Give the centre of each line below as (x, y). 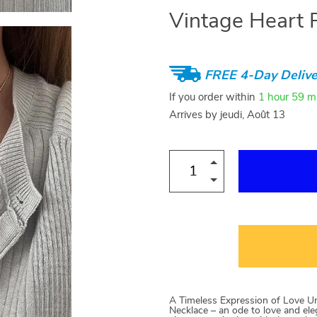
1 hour (273, 97)
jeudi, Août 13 (253, 115)
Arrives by (195, 115)
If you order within (214, 97)
